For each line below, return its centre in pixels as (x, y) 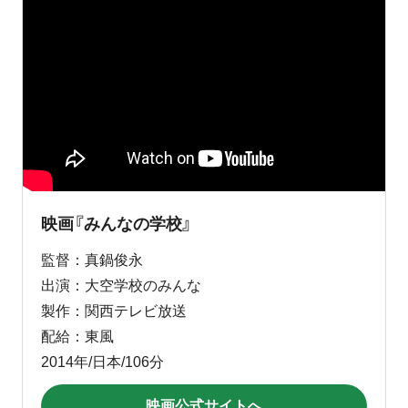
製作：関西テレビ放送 (114, 311)
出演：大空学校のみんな (121, 285)
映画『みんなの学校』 (117, 224)
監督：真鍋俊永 (92, 260)
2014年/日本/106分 (102, 362)
